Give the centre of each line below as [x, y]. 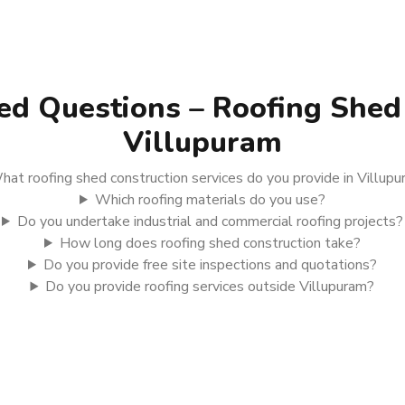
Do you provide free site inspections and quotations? [210, 265]
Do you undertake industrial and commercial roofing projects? [210, 221]
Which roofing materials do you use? [210, 200]
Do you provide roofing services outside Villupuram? [210, 287]
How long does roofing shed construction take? [210, 243]
